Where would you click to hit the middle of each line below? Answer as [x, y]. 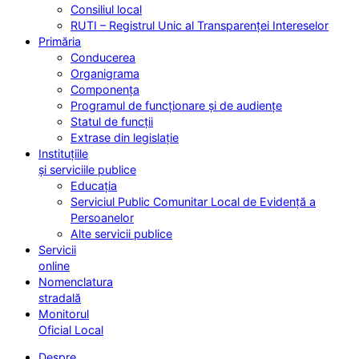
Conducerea [103, 57]
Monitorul [64, 313]
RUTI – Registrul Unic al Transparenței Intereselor [200, 25]
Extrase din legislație [125, 137]
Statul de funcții [112, 121]
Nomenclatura [76, 281]
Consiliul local [106, 9]
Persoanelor [102, 217]
